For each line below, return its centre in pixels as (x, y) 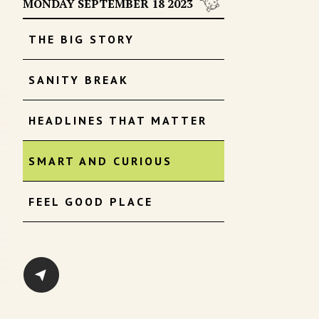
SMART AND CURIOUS (100, 161)
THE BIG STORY (82, 40)
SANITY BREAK (79, 80)
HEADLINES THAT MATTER (118, 121)
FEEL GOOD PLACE (91, 202)
